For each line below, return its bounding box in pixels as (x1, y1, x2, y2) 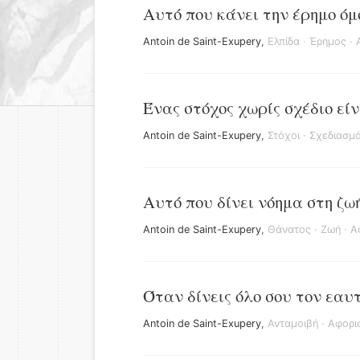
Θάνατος (268, 223, 311, 235)
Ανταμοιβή (268, 317, 318, 329)
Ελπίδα (268, 35, 300, 47)
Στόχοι (268, 129, 300, 141)
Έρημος (309, 35, 346, 47)
